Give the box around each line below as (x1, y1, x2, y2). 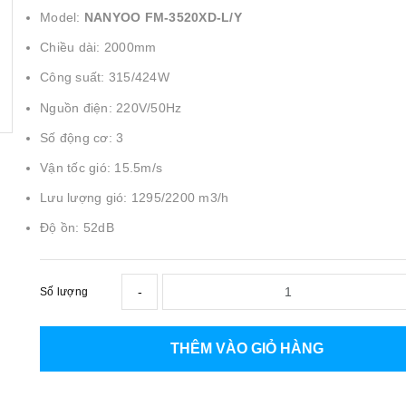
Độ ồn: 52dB (40, 220, 114, 236)
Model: (40, 10, 84, 24)
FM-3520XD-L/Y (144, 10, 242, 24)
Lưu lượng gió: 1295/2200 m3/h (40, 190, 229, 206)
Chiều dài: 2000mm (40, 40, 157, 55)
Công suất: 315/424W (40, 70, 169, 85)
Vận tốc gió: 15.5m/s (40, 159, 162, 175)
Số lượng (40, 285, 88, 298)
